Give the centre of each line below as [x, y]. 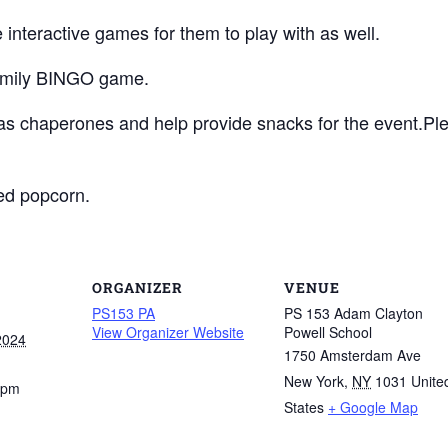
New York [314, 380]
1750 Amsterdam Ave [352, 354]
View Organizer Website [168, 331]
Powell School [328, 331]
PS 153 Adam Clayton [353, 312]
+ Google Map [373, 406]
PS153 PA [123, 312]
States [304, 406]
